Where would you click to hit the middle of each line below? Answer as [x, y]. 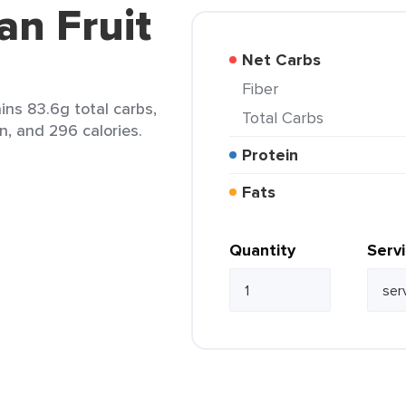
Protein [275, 155]
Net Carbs [287, 60]
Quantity [262, 250]
